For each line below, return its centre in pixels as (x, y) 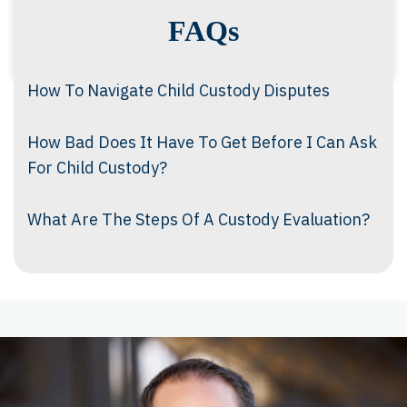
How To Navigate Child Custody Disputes (179, 90)
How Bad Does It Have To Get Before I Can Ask (202, 142)
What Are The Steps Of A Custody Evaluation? (199, 219)
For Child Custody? (97, 168)
